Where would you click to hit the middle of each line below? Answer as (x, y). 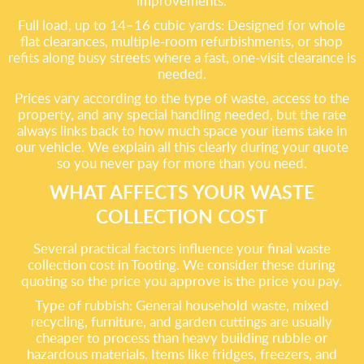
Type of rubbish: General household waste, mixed (182, 305)
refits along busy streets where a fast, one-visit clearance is (182, 57)
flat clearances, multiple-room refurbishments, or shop (182, 41)
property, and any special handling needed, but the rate (182, 114)
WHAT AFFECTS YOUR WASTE (182, 192)
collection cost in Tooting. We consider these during (182, 264)
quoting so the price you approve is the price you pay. (182, 281)
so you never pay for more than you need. (182, 163)
